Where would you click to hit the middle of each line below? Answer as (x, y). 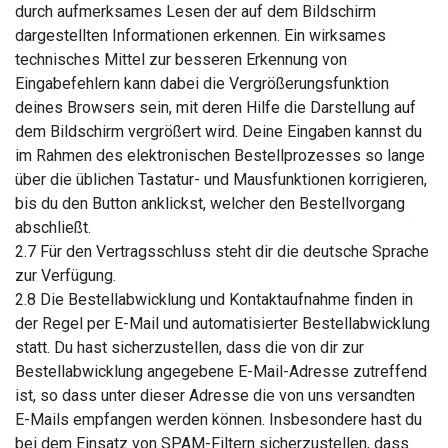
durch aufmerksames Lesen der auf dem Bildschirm (195, 11)
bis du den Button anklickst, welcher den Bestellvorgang (210, 203)
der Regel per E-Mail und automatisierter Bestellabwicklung (222, 323)
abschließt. (53, 227)
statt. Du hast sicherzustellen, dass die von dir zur (189, 347)
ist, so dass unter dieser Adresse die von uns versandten (215, 395)
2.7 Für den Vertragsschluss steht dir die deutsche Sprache (222, 251)
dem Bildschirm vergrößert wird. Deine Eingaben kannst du (218, 131)
